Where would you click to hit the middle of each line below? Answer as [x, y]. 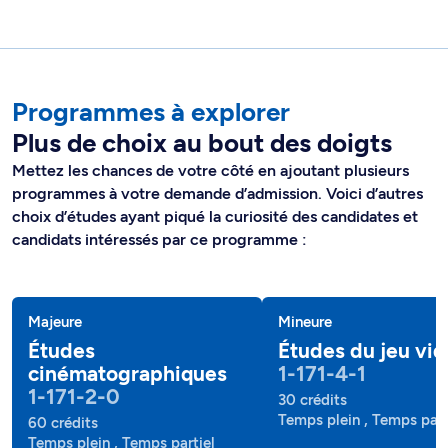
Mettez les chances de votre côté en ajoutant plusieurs [210, 170]
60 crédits [63, 422]
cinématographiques [127, 373]
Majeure [55, 321]
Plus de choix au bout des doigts [202, 142]
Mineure [305, 321]
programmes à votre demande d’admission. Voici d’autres [217, 193]
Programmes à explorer [151, 111]
